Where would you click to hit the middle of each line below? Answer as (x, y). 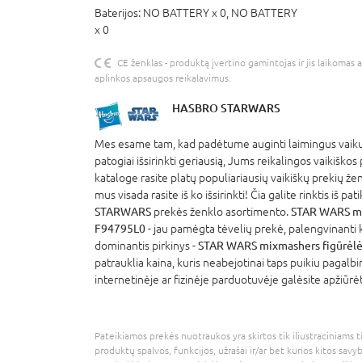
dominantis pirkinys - (146, 245)
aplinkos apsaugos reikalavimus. (163, 78)
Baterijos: (119, 13)
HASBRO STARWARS (226, 107)
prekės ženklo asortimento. (221, 211)
